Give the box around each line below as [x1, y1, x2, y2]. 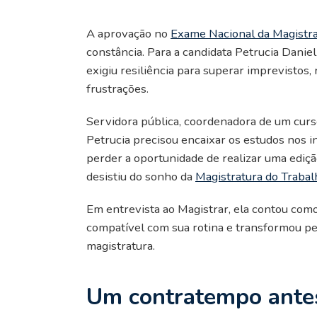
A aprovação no [86, 25, 171, 42]
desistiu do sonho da [86, 168, 195, 185]
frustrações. [86, 80, 149, 97]
